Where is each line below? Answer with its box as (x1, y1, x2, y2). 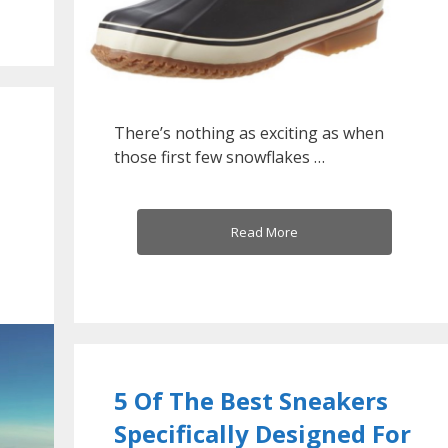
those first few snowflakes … (114, 146, 325, 169)
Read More (230, 223, 298, 242)
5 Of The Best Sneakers (114, 383, 388, 417)
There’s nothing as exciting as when (114, 122, 384, 145)
